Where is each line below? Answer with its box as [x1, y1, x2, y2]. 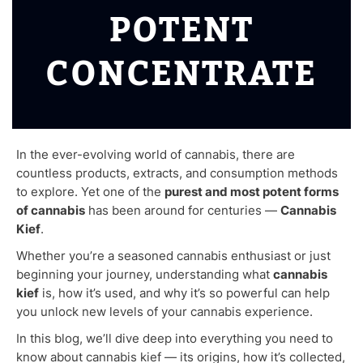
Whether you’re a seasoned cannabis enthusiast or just [16, 248, 331, 263]
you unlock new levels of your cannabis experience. [16, 304, 313, 319]
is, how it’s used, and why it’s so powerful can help [39, 285, 330, 301]
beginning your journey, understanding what [16, 267, 273, 282]
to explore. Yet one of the [16, 184, 164, 199]
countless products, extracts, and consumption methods [16, 165, 338, 181]
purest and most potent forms [164, 184, 339, 199]
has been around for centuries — [85, 203, 280, 218]
